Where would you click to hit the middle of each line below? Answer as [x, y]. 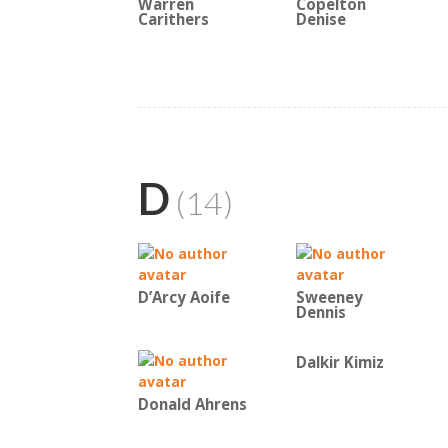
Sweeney [329, 297]
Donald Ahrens [192, 404]
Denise [321, 19]
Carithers [173, 19]
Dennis [321, 312]
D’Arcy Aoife [184, 297]
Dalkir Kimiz [340, 362]
